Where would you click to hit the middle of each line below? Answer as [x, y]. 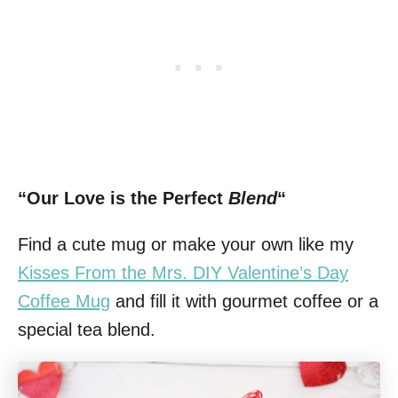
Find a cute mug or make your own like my [186, 244]
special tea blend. [87, 329]
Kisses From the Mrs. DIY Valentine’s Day [183, 272]
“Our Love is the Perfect [123, 198]
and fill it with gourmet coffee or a [244, 301]
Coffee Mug [64, 301]
